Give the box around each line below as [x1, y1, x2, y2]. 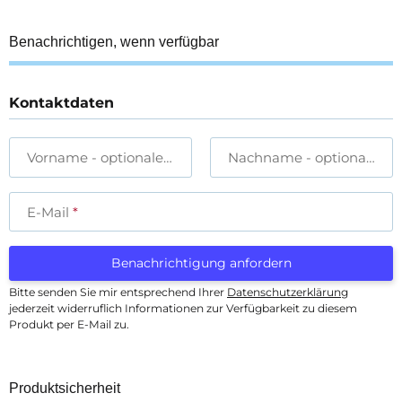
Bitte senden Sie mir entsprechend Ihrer [9, 285, 227, 299]
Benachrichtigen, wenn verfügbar [9, 34, 219, 49]
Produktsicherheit [9, 380, 120, 396]
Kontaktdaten [9, 94, 114, 111]
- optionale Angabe [88, 148, 220, 166]
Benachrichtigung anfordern [110, 255, 292, 271]
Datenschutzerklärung [227, 285, 348, 299]
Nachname [228, 148, 302, 166]
